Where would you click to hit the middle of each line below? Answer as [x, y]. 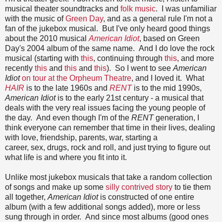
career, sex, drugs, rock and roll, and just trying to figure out [108, 147]
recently [20, 68]
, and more [195, 58]
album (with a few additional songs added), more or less [103, 207]
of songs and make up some [55, 187]
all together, [26, 197]
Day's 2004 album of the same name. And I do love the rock [110, 48]
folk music [138, 8]
